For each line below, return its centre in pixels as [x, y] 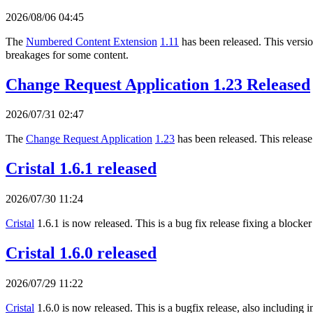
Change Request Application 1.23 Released [158, 84]
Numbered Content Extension [92, 41]
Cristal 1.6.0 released [81, 253]
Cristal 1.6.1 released [81, 169]
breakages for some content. [67, 54]
